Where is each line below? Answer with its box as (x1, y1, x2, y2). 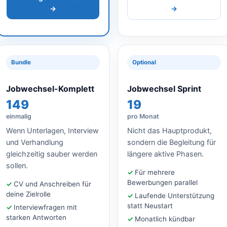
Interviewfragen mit (14, 203, 77, 211)
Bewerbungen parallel (127, 178, 198, 186)
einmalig (6, 112, 31, 120)
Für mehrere (135, 168, 175, 176)
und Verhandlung (6, 137, 63, 146)
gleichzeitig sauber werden (6, 149, 97, 158)
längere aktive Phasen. (127, 149, 204, 158)
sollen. (6, 161, 28, 170)
